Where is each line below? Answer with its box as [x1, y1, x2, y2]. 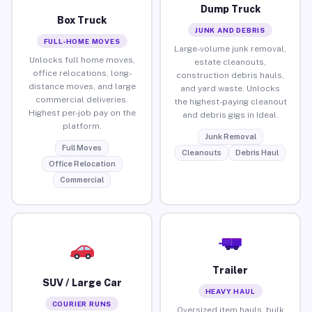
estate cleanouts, [194, 56, 266, 67]
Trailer [212, 264, 248, 276]
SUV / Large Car [42, 276, 122, 288]
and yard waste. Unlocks [180, 83, 280, 93]
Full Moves [62, 143, 102, 152]
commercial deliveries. [36, 94, 128, 104]
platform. [62, 120, 102, 131]
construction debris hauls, [176, 70, 284, 80]
